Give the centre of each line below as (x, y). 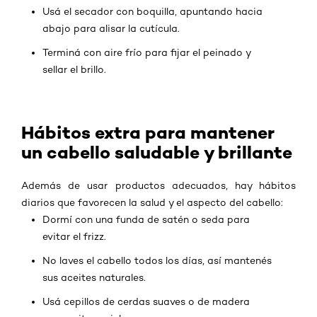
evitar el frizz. (74, 237)
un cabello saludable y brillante (157, 153)
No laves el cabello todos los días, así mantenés (157, 261)
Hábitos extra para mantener (148, 133)
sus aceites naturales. (94, 278)
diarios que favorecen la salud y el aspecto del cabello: (152, 203)
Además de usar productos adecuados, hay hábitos (158, 186)
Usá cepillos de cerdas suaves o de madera (146, 302)
